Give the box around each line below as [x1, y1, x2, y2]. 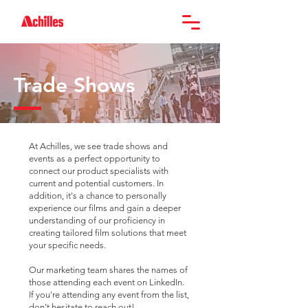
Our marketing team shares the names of [29, 265, 188, 275]
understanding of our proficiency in [29, 215, 165, 225]
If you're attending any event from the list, [29, 289, 189, 300]
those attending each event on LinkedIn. [29, 277, 184, 287]
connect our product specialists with [29, 166, 168, 176]
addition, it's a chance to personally [29, 190, 166, 201]
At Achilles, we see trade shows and [29, 141, 168, 151]
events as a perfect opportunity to [29, 153, 160, 164]
